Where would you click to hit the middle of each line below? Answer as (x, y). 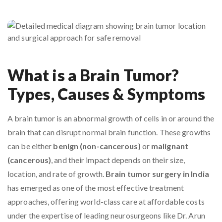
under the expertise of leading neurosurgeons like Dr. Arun (106, 215)
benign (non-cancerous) (97, 146)
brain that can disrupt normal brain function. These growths (109, 132)
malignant (170, 146)
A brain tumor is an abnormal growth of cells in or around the (111, 118)
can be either (30, 146)
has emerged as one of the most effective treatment (96, 188)
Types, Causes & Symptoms (107, 94)
